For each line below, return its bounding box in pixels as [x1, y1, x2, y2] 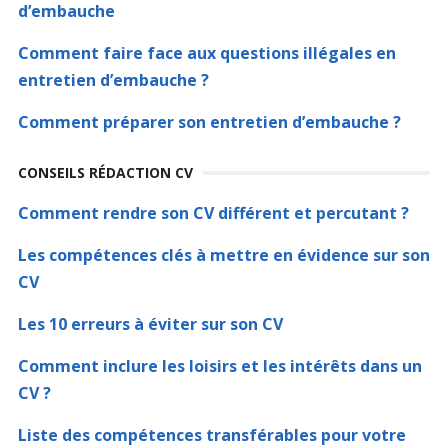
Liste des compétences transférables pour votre [17, 424, 406, 446]
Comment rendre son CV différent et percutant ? [17, 202, 409, 224]
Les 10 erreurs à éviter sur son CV [17, 313, 283, 335]
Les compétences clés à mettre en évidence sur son [17, 244, 430, 266]
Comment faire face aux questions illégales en [17, 42, 396, 64]
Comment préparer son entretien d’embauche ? [17, 111, 401, 133]
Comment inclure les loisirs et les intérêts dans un [17, 355, 422, 377]
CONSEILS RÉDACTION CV [17, 163, 193, 182]
